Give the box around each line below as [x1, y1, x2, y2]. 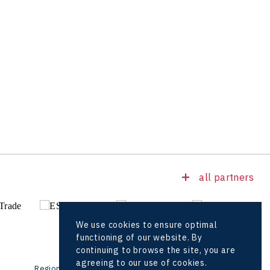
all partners [199, 171, 254, 184]
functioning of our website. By [76, 232, 203, 243]
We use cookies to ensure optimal [76, 219, 218, 231]
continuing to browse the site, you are [76, 245, 236, 256]
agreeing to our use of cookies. [76, 257, 207, 269]
